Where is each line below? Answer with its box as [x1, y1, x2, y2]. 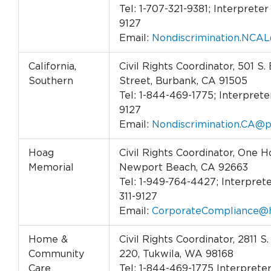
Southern [28, 76, 73, 87]
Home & [28, 235, 68, 245]
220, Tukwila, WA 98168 [119, 249, 233, 260]
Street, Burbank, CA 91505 [119, 76, 247, 87]
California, [28, 62, 76, 72]
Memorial [28, 163, 74, 173]
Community [28, 249, 84, 260]
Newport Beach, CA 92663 [119, 163, 248, 173]
